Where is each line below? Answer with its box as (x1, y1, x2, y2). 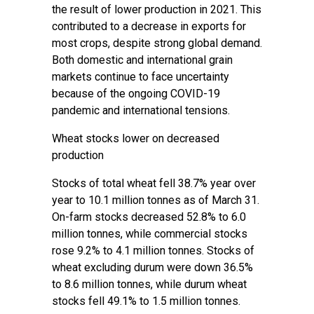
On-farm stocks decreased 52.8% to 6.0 (52, 210, 246, 224)
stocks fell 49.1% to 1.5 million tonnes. (52, 294, 240, 308)
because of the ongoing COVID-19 (52, 87, 220, 100)
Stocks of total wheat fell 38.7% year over (52, 177, 256, 190)
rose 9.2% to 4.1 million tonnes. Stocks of (52, 244, 254, 257)
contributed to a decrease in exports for (52, 20, 246, 33)
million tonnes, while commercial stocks (52, 227, 247, 240)
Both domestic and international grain (52, 53, 233, 67)
